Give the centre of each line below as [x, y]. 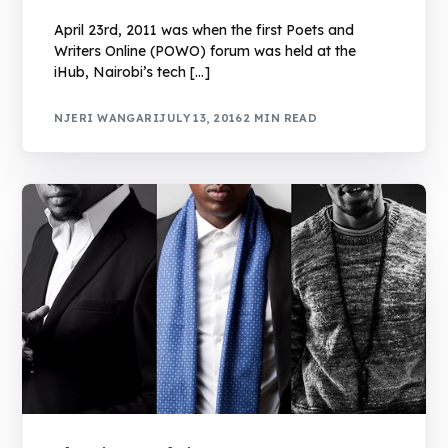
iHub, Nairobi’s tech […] [132, 71]
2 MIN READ [280, 118]
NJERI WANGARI [107, 118]
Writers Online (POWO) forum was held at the [205, 50]
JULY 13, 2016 [201, 118]
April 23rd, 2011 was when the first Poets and [204, 29]
